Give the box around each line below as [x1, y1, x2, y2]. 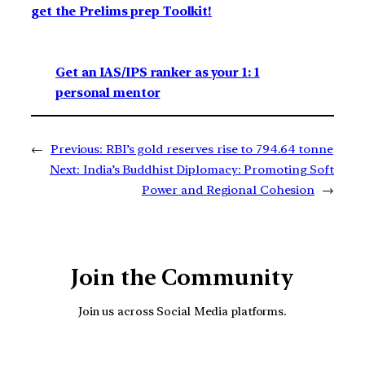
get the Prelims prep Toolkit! [31, 4, 213, 19]
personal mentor [55, 85, 161, 100]
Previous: [50, 141, 103, 156]
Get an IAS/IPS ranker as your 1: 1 [55, 64, 260, 80]
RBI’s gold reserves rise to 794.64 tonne [105, 141, 333, 156]
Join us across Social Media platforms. [77, 304, 288, 319]
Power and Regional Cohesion [141, 182, 315, 197]
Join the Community [71, 263, 294, 291]
